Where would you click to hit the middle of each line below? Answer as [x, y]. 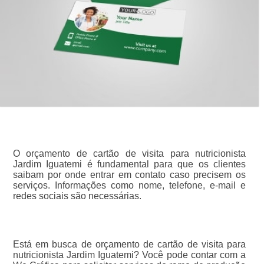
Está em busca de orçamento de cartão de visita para [129, 244]
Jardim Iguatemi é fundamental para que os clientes [129, 164]
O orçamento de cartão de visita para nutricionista [129, 153]
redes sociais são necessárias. [77, 196]
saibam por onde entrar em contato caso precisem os [129, 174]
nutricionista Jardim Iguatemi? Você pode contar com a [129, 255]
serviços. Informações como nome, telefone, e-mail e [129, 185]
